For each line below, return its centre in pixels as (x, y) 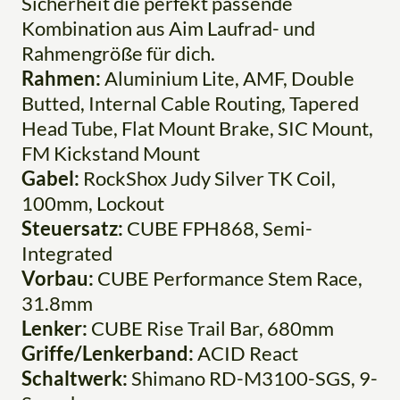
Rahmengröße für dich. (118, 53)
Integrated (67, 253)
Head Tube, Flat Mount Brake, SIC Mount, (197, 128)
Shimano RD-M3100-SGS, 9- (254, 378)
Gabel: (52, 178)
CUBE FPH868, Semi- (220, 228)
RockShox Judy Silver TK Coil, (209, 178)
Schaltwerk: (76, 378)
